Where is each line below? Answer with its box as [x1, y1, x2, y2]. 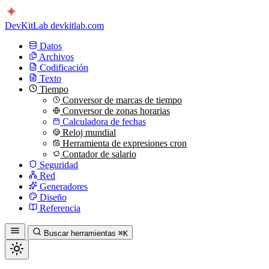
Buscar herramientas [44, 229, 116, 238]
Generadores [40, 181, 88, 192]
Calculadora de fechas [62, 116, 146, 127]
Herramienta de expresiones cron [62, 138, 187, 148]
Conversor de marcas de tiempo [62, 95, 182, 105]
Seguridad [40, 160, 78, 170]
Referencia [40, 203, 80, 213]
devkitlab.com [50, 20, 104, 31]
